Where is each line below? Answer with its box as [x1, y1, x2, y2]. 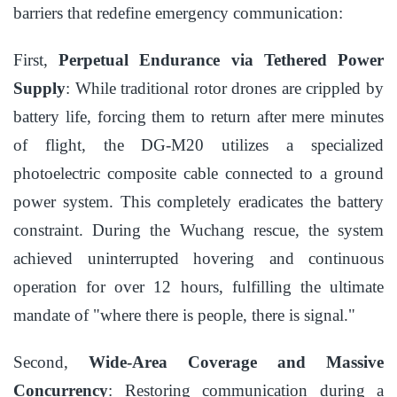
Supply [13, 79, 66, 98]
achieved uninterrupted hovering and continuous [13, 249, 384, 269]
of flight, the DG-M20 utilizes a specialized [13, 136, 384, 155]
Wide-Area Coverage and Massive [89, 353, 384, 372]
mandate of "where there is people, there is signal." [13, 306, 355, 325]
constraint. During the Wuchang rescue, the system [13, 221, 384, 240]
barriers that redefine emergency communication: [13, 4, 343, 23]
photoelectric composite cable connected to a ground [13, 164, 384, 183]
